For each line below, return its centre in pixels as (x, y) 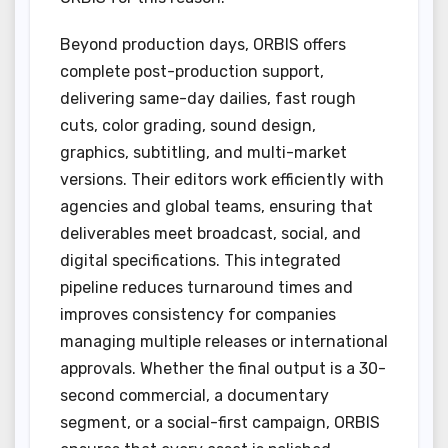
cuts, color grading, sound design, (188, 125)
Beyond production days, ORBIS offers (203, 44)
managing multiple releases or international (224, 341)
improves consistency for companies (198, 314)
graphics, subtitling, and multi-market (203, 152)
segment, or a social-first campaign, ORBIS (220, 422)
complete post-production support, (192, 71)
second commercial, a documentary (194, 395)
